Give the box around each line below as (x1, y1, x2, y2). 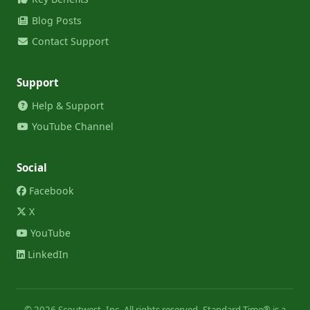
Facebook (26, 183, 74, 197)
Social (17, 160, 47, 174)
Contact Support (28, 35, 109, 48)
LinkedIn (25, 247, 69, 261)
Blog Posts (28, 13, 82, 27)
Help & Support (28, 98, 104, 112)
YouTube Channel (28, 120, 113, 134)
